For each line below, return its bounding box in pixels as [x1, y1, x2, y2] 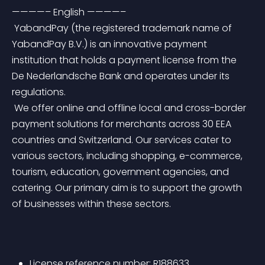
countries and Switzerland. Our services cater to [12, 133, 234, 147]
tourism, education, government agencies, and [12, 165, 231, 179]
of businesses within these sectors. [12, 197, 171, 211]
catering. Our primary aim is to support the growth [12, 181, 244, 195]
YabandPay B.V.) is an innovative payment [12, 37, 209, 51]
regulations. [12, 85, 66, 99]
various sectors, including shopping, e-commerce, [12, 149, 245, 163]
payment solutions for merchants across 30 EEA [12, 117, 234, 131]
